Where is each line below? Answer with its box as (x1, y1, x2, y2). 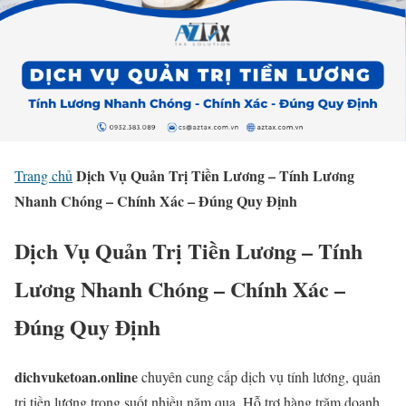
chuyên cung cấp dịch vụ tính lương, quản (138, 366, 381, 386)
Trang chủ (14, 166, 72, 185)
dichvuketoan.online (14, 365, 138, 387)
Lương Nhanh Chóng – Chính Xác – (14, 272, 345, 304)
